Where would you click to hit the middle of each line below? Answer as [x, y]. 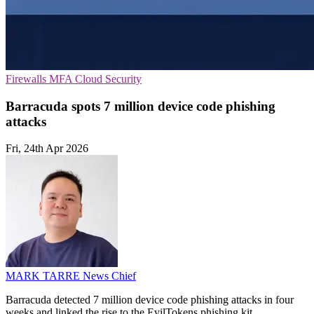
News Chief [109, 276]
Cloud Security [108, 79]
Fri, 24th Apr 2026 [47, 149]
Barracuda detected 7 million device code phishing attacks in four [150, 300]
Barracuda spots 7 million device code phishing [141, 106]
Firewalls [27, 79]
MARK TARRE [44, 276]
